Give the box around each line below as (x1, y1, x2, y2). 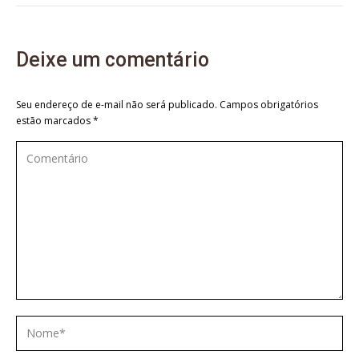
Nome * (16, 317, 63, 335)
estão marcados (16, 114, 93, 127)
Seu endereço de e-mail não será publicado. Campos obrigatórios (16, 98, 318, 111)
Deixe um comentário (16, 48, 209, 71)
